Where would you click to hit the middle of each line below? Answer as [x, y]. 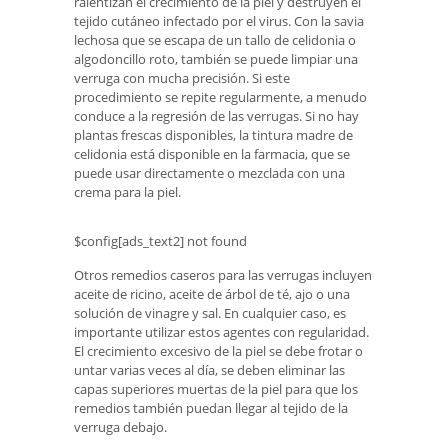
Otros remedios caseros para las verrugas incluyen [223, 274]
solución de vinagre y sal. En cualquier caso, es [210, 312]
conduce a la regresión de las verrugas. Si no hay [216, 116]
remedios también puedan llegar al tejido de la [211, 407]
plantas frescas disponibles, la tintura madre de [213, 135]
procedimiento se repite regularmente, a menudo [220, 97]
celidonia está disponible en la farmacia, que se [212, 154]
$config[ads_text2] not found [160, 241]
